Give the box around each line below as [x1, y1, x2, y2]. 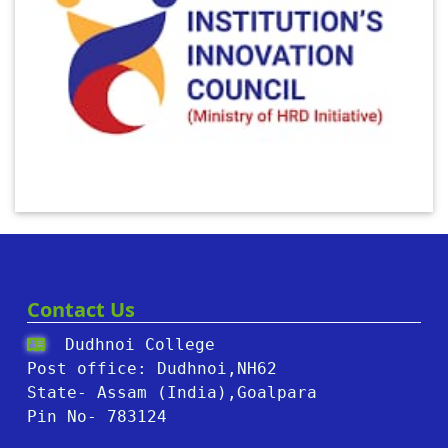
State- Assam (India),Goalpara [27, 383, 317, 403]
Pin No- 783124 [27, 407, 167, 427]
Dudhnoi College [55, 335, 215, 355]
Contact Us [27, 296, 135, 324]
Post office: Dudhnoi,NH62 [27, 359, 277, 379]
